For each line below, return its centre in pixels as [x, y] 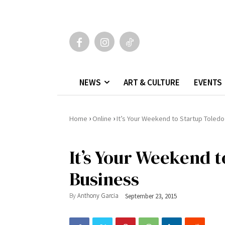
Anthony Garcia [98, 196]
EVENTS [208, 82]
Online [102, 118]
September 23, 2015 [151, 196]
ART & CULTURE [152, 82]
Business [104, 179]
